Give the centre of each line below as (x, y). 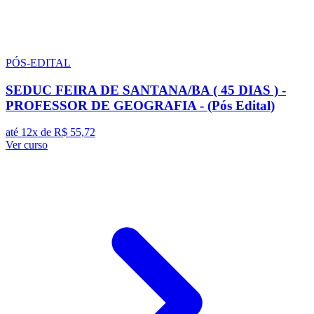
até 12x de (30, 132)
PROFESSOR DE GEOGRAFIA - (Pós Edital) (140, 105)
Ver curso (27, 145)
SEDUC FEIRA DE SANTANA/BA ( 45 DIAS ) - (146, 90)
